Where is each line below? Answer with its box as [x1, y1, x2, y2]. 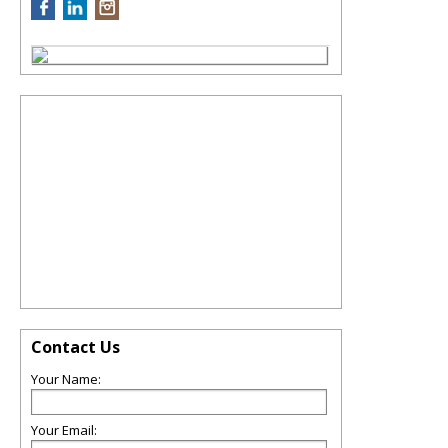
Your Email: [31, 421, 97, 439]
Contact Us [31, 336, 120, 358]
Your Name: [31, 370, 101, 388]
